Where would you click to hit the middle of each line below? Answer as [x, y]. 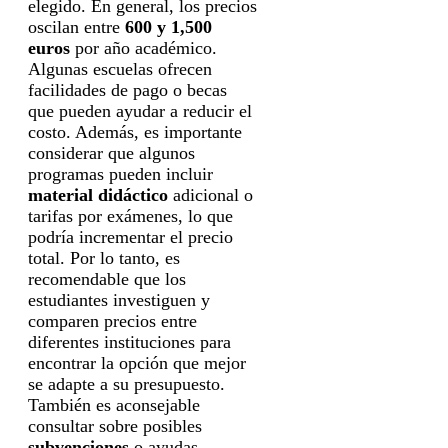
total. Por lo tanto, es [104, 257]
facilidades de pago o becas [127, 89]
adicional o [210, 194]
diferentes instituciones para [129, 341]
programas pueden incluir [120, 173]
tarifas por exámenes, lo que [130, 215]
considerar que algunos [111, 152]
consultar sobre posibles [115, 425]
